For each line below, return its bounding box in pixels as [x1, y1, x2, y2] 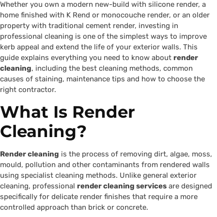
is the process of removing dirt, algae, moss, [59, 150, 212, 159]
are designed [167, 182, 212, 191]
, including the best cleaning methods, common [31, 64, 193, 73]
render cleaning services [77, 182, 167, 191]
